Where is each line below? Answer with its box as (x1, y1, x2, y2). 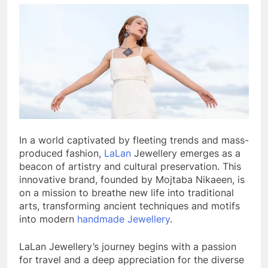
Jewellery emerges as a (131, 147, 240, 160)
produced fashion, (19, 147, 104, 160)
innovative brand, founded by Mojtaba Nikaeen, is (19, 173, 245, 186)
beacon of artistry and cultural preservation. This (19, 160, 241, 173)
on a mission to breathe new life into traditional (19, 187, 234, 199)
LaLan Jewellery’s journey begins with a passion (19, 240, 236, 253)
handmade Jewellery (77, 213, 170, 226)
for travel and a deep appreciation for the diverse (19, 254, 244, 266)
